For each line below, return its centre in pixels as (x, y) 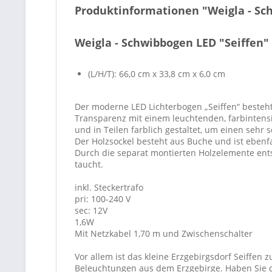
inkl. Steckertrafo (109, 187)
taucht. (89, 164)
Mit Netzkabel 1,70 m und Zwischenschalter (164, 233)
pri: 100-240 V (103, 199)
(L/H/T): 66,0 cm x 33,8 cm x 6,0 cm (157, 74)
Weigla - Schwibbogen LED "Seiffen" (172, 42)
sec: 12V (91, 210)
